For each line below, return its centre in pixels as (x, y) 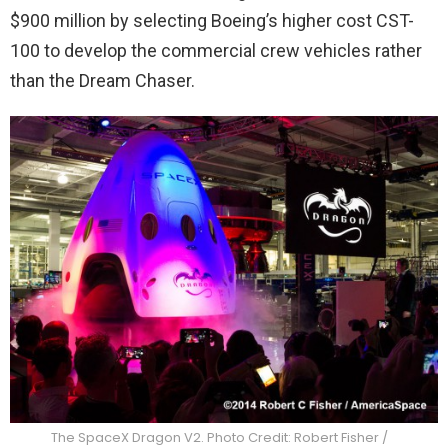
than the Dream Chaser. (102, 80)
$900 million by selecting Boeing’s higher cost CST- (212, 20)
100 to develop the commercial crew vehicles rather (216, 50)
